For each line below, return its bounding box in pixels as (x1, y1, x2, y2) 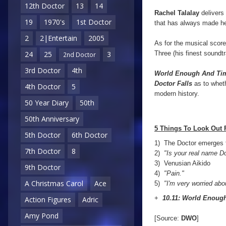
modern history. (154, 90, 199, 97)
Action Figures (25, 195, 71, 205)
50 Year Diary (25, 98, 69, 108)
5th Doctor (25, 130, 61, 140)
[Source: (154, 214, 181, 222)
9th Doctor (25, 162, 61, 173)
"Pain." (164, 169, 184, 177)
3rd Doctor (25, 66, 61, 76)
